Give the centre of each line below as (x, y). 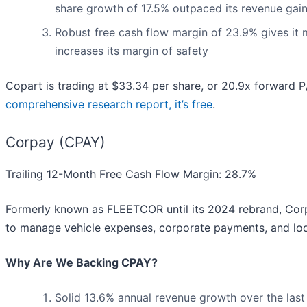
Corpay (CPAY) (56, 143)
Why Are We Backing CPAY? (82, 263)
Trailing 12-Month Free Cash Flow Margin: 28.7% (131, 174)
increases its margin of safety (132, 51)
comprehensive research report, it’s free (109, 105)
